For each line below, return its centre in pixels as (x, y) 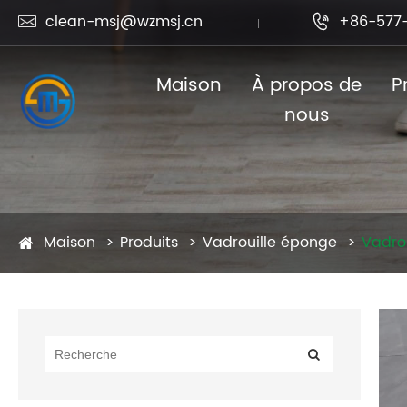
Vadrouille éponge (270, 243)
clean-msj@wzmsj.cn (124, 22)
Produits (149, 243)
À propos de (307, 86)
